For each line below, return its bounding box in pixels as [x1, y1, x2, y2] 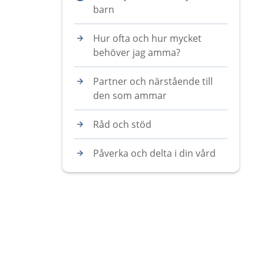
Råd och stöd [93, 118, 151, 131]
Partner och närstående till [93, 75, 213, 88]
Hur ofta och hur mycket [93, 32, 202, 45]
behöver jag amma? [93, 46, 180, 59]
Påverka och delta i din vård [93, 147, 216, 160]
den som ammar [93, 89, 167, 102]
